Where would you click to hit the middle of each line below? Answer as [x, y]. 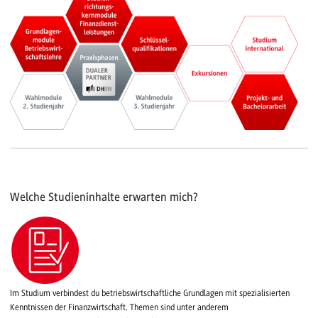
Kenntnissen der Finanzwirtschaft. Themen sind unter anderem [119, 308]
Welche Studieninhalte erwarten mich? [104, 197]
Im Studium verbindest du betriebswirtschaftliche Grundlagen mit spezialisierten [150, 294]
